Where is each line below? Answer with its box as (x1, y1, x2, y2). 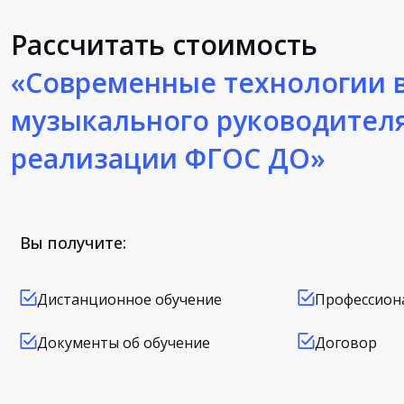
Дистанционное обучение (37, 289, 222, 309)
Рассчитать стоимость (11, 26, 317, 63)
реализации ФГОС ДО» (11, 140, 326, 177)
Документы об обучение (37, 333, 210, 353)
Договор (315, 333, 378, 353)
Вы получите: (20, 232, 126, 253)
